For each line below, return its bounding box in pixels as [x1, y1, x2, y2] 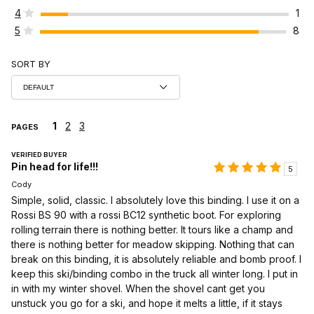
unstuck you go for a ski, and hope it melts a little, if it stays [11, 297, 282, 310]
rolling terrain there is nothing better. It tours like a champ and [11, 224, 293, 236]
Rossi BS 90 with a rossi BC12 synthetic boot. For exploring [11, 209, 281, 221]
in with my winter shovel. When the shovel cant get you [11, 282, 265, 295]
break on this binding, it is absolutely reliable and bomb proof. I [11, 253, 301, 266]
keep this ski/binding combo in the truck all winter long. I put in [11, 268, 298, 280]
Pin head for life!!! [11, 161, 98, 173]
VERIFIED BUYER [11, 151, 67, 159]
